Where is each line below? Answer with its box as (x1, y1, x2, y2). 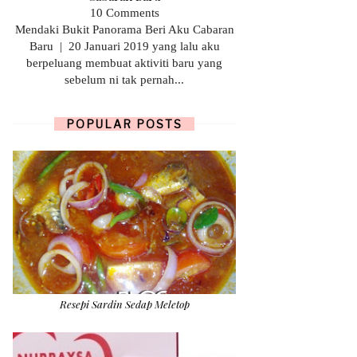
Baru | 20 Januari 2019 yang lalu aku (29, 40, 220, 53)
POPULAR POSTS (66, 117, 182, 131)
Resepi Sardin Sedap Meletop (59, 297, 190, 312)
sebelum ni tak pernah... (65, 73, 184, 86)
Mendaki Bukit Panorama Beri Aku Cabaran (14, 23, 234, 36)
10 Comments (89, 6, 159, 19)
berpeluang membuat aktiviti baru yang (26, 57, 222, 69)
